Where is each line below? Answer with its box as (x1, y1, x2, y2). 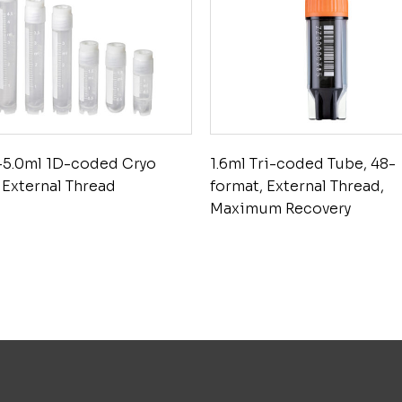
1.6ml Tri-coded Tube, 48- (209, 154, 396, 174)
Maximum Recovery (209, 199, 351, 219)
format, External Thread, (209, 177, 384, 197)
